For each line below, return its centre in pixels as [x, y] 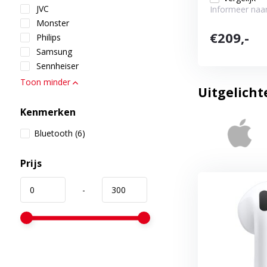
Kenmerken [48, 112]
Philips [47, 37]
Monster [51, 23]
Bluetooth [54, 133]
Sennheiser [56, 66]
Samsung [53, 52]
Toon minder [46, 82]
